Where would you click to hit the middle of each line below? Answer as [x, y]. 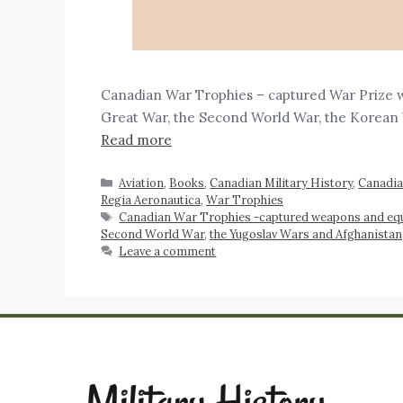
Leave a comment [168, 251]
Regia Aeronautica [151, 199]
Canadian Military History [282, 182]
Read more [136, 140]
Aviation [142, 182]
